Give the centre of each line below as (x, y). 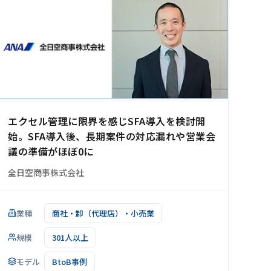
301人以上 (70, 237)
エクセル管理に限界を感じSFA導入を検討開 (107, 121)
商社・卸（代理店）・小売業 (103, 213)
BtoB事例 (70, 261)
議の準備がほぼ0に (51, 152)
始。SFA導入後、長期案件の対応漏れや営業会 (112, 136)
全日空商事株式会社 (46, 173)
